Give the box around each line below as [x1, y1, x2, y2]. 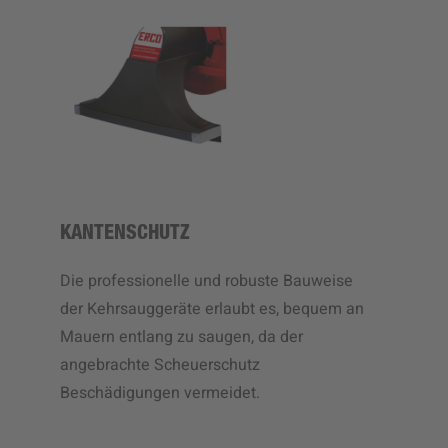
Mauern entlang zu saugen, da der [60, 324, 303, 349]
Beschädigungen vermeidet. [60, 380, 260, 405]
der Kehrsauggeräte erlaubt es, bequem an [60, 296, 364, 321]
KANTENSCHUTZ [60, 224, 190, 245]
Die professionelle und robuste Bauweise [60, 268, 353, 293]
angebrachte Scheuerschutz [60, 352, 260, 377]
